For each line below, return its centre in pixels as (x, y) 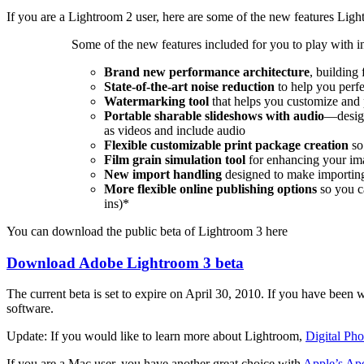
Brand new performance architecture (207, 71)
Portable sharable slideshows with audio (214, 115)
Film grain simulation (163, 159)
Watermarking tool (156, 101)
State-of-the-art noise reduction (189, 86)
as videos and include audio (175, 130)
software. (30, 309)
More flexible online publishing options (210, 188)
